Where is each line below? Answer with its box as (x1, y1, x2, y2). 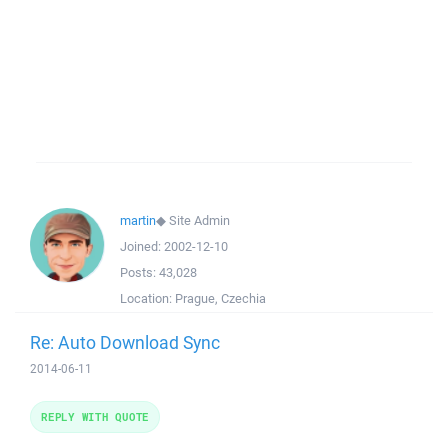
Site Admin (169, 212, 230, 229)
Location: (120, 290, 175, 307)
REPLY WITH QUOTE (41, 409, 149, 424)
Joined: (120, 238, 164, 255)
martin (120, 212, 156, 229)
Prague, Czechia (175, 290, 266, 307)
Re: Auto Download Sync (30, 330, 220, 354)
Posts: (120, 264, 159, 281)
